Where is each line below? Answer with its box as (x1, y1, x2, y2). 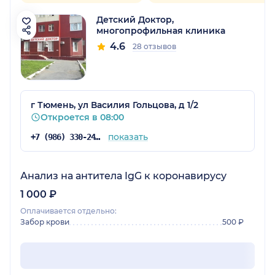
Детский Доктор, (96, 14, 174, 26)
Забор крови (20, 217, 69, 227)
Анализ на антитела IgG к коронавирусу (20, 170, 227, 182)
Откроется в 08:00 (41, 112, 124, 123)
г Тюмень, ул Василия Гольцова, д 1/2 (31, 99, 198, 111)
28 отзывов (133, 42, 176, 52)
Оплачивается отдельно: (20, 206, 117, 216)
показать (107, 131, 148, 143)
